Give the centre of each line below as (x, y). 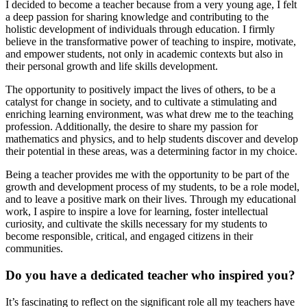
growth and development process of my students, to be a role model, (152, 187)
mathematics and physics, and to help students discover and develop (152, 139)
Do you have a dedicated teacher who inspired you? (150, 275)
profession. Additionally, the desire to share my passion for (132, 127)
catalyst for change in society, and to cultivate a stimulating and (141, 102)
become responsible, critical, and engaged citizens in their (129, 236)
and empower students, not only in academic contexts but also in (144, 54)
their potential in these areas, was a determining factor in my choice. (151, 151)
